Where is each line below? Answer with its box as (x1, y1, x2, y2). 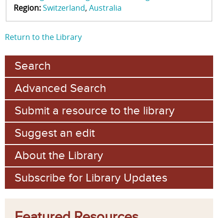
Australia (89, 2, 122, 14)
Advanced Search (15, 81, 106, 95)
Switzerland (42, 2, 85, 14)
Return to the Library (5, 31, 82, 42)
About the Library (15, 148, 103, 163)
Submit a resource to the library (15, 103, 175, 118)
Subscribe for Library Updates (15, 170, 167, 185)
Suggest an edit (15, 126, 95, 140)
